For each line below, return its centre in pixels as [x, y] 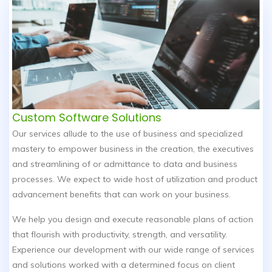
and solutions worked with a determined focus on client [124, 264]
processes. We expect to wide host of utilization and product [135, 179]
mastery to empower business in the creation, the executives [133, 148]
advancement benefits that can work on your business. [121, 194]
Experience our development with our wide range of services [133, 249]
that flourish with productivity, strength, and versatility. [120, 234]
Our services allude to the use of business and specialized [127, 133]
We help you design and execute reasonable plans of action [133, 219]
